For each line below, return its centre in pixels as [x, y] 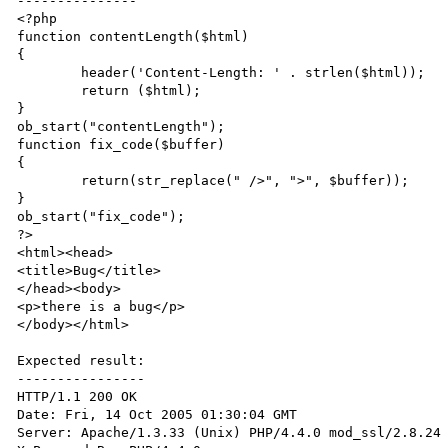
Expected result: [81, 360]
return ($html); [49, 90]
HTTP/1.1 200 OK [77, 396]
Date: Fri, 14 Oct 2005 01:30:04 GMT [157, 414]
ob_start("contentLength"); [121, 126]
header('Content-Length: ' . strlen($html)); [49, 72]
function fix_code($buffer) [121, 144]
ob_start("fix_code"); [101, 216]
